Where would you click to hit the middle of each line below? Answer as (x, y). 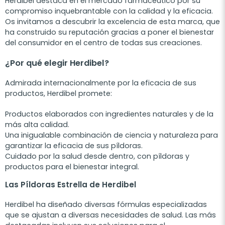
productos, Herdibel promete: (59, 94)
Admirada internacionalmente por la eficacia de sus (101, 83)
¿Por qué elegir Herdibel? (57, 63)
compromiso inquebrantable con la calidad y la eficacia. (109, 11)
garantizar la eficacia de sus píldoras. (74, 146)
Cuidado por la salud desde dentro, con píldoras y (97, 156)
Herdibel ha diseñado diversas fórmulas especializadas (106, 205)
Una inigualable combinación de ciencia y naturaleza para (111, 135)
